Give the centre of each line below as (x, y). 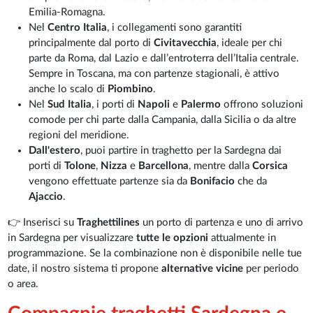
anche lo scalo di (68, 89)
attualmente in (242, 238)
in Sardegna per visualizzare (72, 238)
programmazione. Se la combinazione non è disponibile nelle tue (155, 253)
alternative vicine (203, 268)
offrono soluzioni (262, 104)
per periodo (271, 268)
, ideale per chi (250, 43)
